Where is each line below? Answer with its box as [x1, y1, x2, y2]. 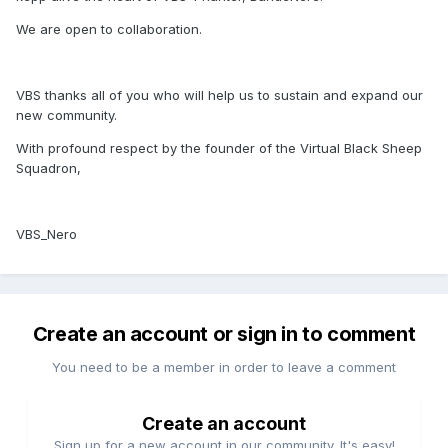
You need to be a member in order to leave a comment [52, 359, 396, 376]
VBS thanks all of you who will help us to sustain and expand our [16, 87, 423, 104]
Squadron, [16, 160, 81, 177]
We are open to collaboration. [16, 21, 202, 38]
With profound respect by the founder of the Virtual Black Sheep [16, 140, 422, 157]
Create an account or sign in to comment [32, 322, 416, 347]
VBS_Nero [16, 226, 77, 243]
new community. [16, 107, 117, 124]
